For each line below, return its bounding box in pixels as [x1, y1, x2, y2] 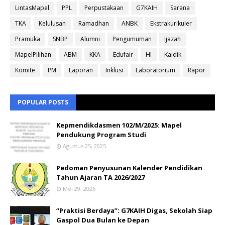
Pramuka [15, 34, 40, 43]
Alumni [80, 34, 100, 43]
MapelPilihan [15, 50, 51, 59]
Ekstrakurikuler [150, 19, 192, 28]
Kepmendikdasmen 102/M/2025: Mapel [56, 120, 182, 130]
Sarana [170, 3, 190, 12]
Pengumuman [113, 34, 152, 43]
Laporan [69, 65, 93, 74]
